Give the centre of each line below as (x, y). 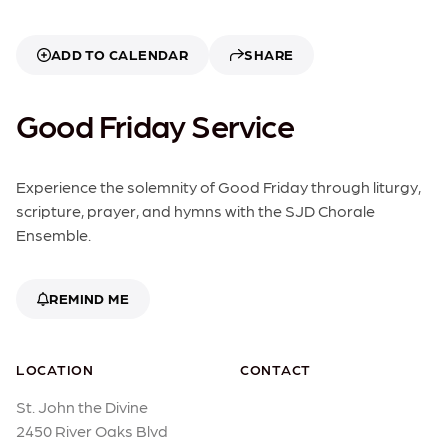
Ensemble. (53, 235)
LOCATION (55, 369)
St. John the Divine (82, 407)
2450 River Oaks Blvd (92, 431)
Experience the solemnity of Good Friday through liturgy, (218, 187)
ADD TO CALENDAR (120, 54)
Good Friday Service (155, 125)
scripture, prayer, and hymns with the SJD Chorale (195, 211)
